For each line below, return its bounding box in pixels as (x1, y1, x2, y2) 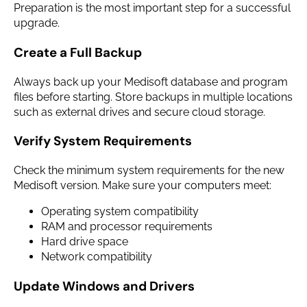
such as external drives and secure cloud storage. (14, 105, 265, 119)
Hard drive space (41, 234, 128, 248)
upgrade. (14, 16, 60, 30)
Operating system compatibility (41, 204, 199, 218)
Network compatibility (41, 249, 152, 263)
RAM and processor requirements (41, 219, 212, 233)
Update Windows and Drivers (14, 277, 195, 295)
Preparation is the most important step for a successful (14, 1, 291, 15)
